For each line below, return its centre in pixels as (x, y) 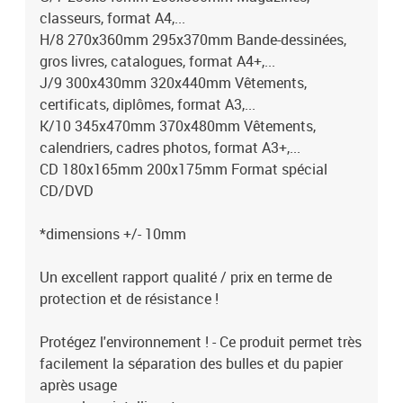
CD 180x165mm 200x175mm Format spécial (184, 169)
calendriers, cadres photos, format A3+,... (170, 148)
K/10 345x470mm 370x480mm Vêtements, (178, 126)
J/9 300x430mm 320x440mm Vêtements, (173, 83)
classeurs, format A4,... (112, 18)
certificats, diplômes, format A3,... (148, 104)
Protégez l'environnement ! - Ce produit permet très (201, 342)
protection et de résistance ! (129, 299)
